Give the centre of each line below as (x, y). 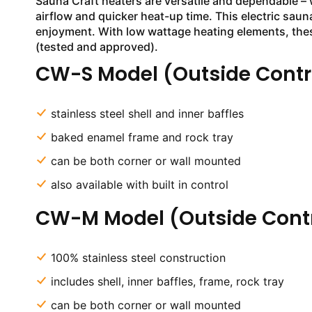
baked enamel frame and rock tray (142, 137)
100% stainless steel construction (138, 258)
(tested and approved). (96, 47)
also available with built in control (139, 185)
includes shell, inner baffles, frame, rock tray (167, 281)
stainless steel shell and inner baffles (147, 114)
